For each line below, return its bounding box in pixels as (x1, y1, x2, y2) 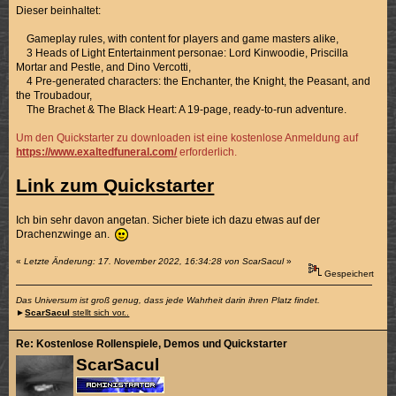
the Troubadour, (16, 89, 93, 103)
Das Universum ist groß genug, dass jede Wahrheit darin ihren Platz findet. (16, 295, 321, 306)
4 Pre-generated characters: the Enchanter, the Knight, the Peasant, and (16, 75, 371, 88)
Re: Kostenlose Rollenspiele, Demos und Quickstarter (16, 337, 288, 350)
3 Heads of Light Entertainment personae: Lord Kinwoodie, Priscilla (16, 47, 349, 60)
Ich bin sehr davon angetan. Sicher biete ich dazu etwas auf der (16, 214, 321, 227)
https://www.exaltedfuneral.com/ (16, 146, 178, 159)
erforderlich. (179, 146, 238, 159)
